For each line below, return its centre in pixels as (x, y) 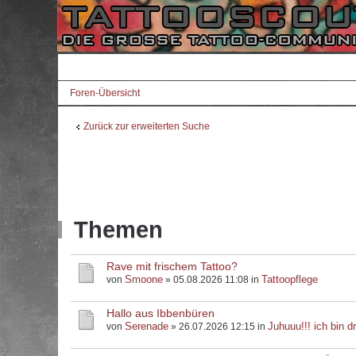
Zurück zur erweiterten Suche (147, 126)
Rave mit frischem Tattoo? (172, 266)
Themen (118, 230)
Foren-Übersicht (105, 93)
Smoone (144, 279)
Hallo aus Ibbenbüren (161, 313)
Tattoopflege (290, 279)
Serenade (147, 326)
